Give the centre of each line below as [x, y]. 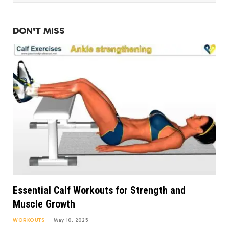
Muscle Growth [44, 204]
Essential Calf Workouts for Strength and [99, 190]
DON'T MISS [39, 31]
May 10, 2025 [71, 220]
